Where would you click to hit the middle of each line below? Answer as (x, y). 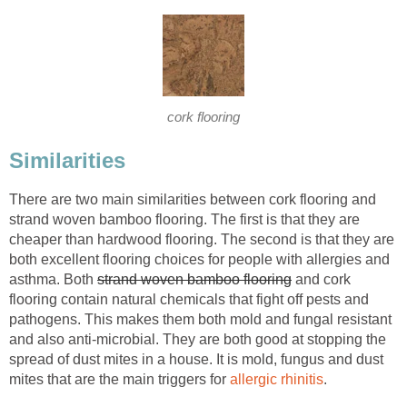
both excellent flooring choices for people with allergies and (199, 259)
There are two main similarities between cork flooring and (193, 199)
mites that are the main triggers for (119, 379)
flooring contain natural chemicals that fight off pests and (189, 299)
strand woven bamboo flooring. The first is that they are (184, 219)
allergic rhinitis (277, 379)
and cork (321, 279)
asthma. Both (53, 279)
